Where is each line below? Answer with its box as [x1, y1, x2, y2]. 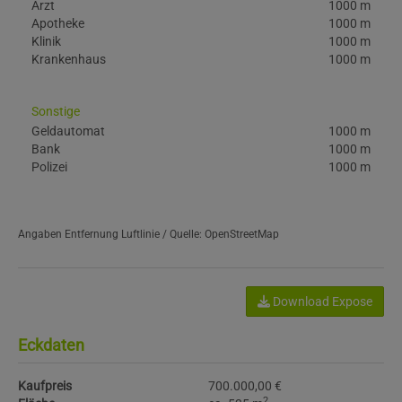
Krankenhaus [31, 52, 106, 66]
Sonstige [31, 104, 80, 118]
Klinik [31, 34, 61, 48]
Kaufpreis [18, 379, 72, 393]
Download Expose [270, 294, 372, 309]
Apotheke [31, 16, 84, 31]
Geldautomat [31, 124, 105, 138]
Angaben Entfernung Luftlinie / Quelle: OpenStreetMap [18, 228, 279, 240]
